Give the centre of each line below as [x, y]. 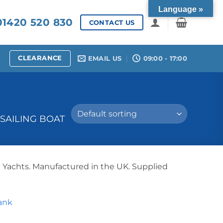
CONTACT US [112, 22]
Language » [181, 9]
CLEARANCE [40, 58]
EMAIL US [105, 58]
